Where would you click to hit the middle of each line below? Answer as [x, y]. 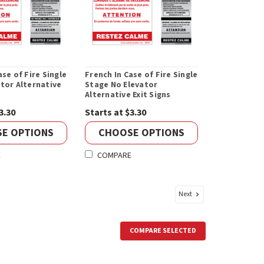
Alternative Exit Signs [128, 95]
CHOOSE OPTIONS [142, 133]
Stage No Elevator [121, 85]
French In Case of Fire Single [141, 75]
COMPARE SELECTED [163, 231]
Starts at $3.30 [116, 113]
